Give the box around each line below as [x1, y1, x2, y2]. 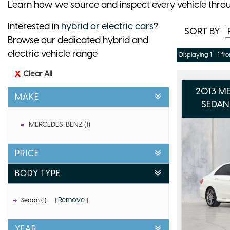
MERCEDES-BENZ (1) [29, 120, 90, 129]
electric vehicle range [8, 48, 98, 60]
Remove [58, 196, 85, 205]
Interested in [8, 21, 61, 32]
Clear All [23, 69, 52, 79]
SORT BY [184, 26, 220, 37]
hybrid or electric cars [61, 21, 154, 32]
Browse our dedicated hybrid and [8, 34, 148, 46]
